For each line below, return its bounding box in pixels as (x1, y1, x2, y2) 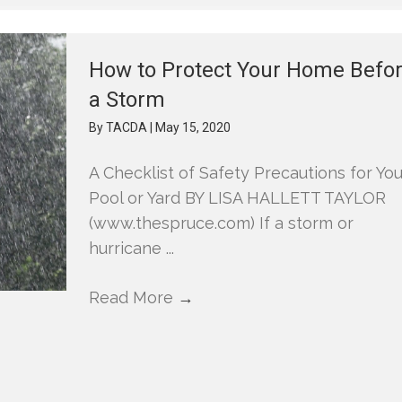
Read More (89, 288, 179, 307)
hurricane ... (89, 239, 175, 258)
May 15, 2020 (155, 120, 232, 135)
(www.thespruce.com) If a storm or (89, 214, 354, 232)
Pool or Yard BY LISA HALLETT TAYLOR (89, 188, 387, 207)
